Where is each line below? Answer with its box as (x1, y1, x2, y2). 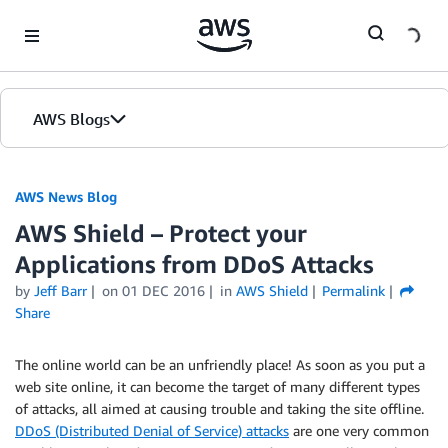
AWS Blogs (33, 109, 110, 129)
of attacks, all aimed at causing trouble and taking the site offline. (15, 400, 424, 417)
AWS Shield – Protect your (15, 219, 307, 247)
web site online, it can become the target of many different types (15, 378, 420, 395)
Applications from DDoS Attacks (15, 250, 374, 278)
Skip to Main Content (9, 11, 142, 28)
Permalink (322, 282, 386, 299)
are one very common (289, 422, 429, 439)
